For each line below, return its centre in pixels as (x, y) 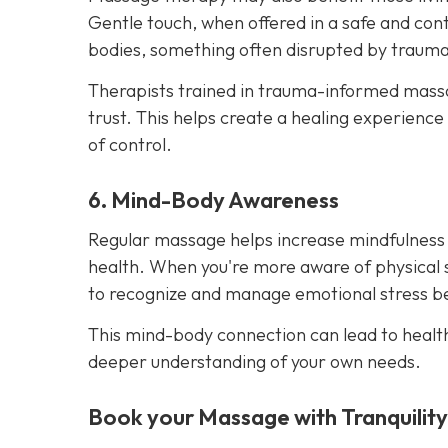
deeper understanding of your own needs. (254, 362)
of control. (130, 145)
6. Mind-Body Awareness (213, 200)
